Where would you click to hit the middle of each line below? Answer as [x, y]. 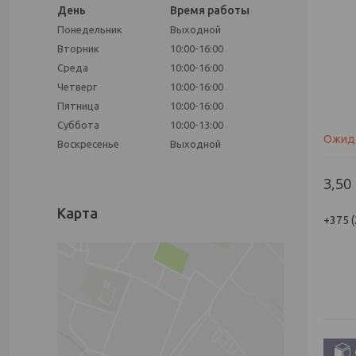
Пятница [78, 106]
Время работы [210, 10]
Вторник [78, 48]
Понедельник [90, 29]
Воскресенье [88, 144]
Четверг [77, 87]
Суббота [78, 125]
